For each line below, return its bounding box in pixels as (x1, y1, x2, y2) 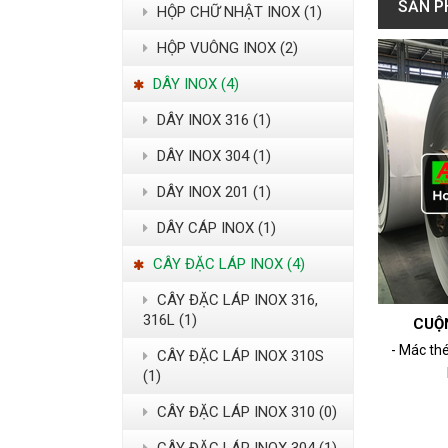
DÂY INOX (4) (149, 75, 239, 94)
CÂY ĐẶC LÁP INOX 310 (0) (153, 403, 337, 422)
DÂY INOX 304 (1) (153, 147, 271, 166)
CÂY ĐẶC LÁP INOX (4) (149, 255, 305, 274)
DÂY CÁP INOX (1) (153, 219, 276, 238)
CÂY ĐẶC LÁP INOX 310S (153, 347, 324, 366)
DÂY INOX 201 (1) (153, 183, 271, 202)
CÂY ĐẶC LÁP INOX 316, (153, 291, 318, 310)
